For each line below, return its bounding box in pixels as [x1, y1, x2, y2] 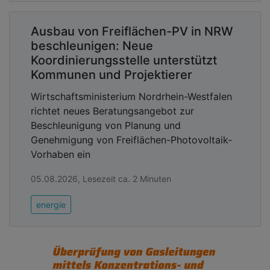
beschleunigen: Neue [31, 38, 153, 53]
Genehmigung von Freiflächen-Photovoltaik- [31, 133, 232, 146]
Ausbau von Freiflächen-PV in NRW [31, 24, 233, 39]
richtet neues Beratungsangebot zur [31, 104, 194, 117]
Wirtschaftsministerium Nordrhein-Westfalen [31, 90, 232, 102]
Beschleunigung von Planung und [31, 119, 181, 131]
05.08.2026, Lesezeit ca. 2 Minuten [31, 173, 171, 184]
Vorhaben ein [31, 148, 90, 160]
